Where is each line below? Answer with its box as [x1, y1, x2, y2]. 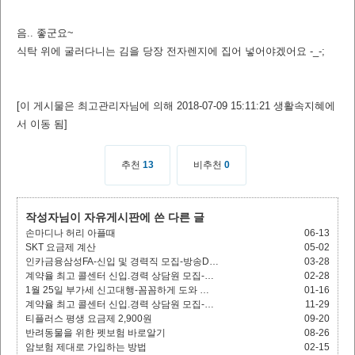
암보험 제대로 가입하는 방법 [25, 342, 147, 353]
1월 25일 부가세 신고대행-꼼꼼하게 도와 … [25, 284, 209, 296]
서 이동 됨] [17, 118, 67, 130]
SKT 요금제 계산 [25, 242, 96, 253]
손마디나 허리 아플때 [25, 227, 116, 239]
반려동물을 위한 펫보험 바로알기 [25, 327, 166, 338]
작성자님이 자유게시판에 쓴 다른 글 [25, 211, 204, 223]
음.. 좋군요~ [17, 27, 74, 39]
